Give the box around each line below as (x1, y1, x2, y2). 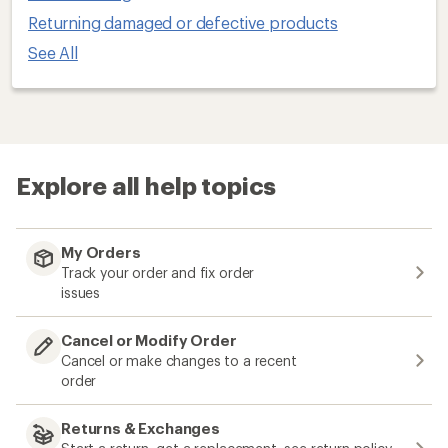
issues (61, 284, 101, 301)
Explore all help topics (16, 170, 277, 200)
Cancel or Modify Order (61, 331, 237, 349)
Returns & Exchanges (61, 419, 220, 437)
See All (28, 42, 78, 62)
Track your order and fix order (61, 264, 255, 281)
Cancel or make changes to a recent (61, 352, 297, 369)
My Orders (61, 243, 141, 261)
